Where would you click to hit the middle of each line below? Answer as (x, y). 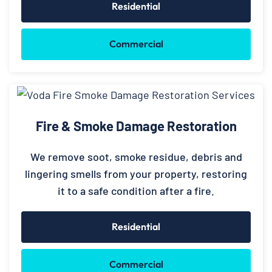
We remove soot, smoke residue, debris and (136, 157)
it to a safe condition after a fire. (136, 191)
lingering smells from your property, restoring (136, 174)
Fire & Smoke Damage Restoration (136, 126)
